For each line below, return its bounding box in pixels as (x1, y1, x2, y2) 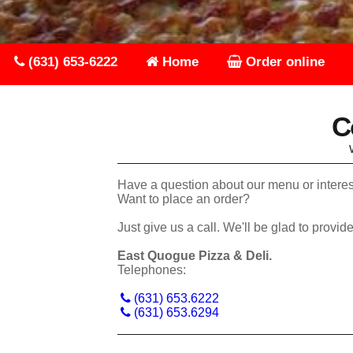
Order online (242, 54, 325, 70)
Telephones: (117, 263, 186, 277)
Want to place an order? (117, 192, 250, 206)
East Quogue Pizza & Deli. (117, 249, 272, 263)
